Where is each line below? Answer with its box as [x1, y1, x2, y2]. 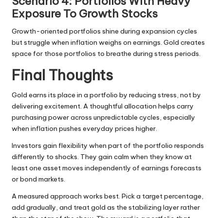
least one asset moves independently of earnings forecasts [12, 163, 201, 172]
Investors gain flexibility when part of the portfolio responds [12, 141, 204, 150]
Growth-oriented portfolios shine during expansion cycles [12, 26, 197, 36]
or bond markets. [12, 174, 65, 183]
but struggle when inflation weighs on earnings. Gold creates [12, 37, 205, 47]
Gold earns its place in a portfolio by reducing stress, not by [12, 90, 201, 99]
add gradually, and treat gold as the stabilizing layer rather [12, 202, 200, 212]
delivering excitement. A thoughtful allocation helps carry [12, 101, 194, 110]
